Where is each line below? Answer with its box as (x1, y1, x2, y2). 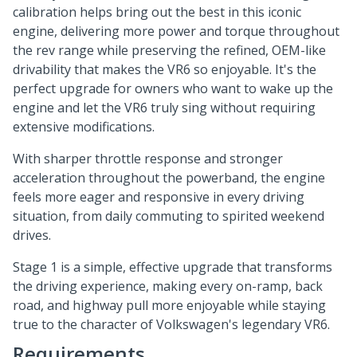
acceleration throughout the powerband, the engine (13, 169, 325, 186)
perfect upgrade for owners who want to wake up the (13, 80, 333, 97)
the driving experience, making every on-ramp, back (13, 277, 323, 295)
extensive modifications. (13, 118, 155, 135)
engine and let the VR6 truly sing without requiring (13, 99, 316, 116)
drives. (13, 226, 51, 244)
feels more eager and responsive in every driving (13, 188, 304, 206)
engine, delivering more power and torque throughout (13, 22, 339, 40)
